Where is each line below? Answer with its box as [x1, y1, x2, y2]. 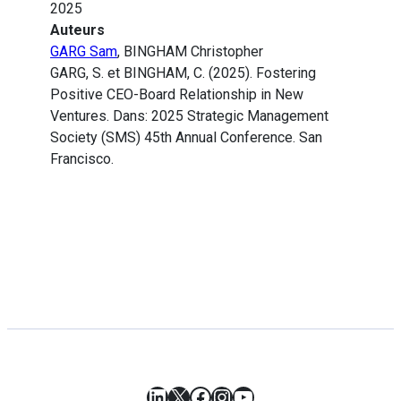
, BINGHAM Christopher [117, 43, 263, 61]
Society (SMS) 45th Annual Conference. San [50, 129, 322, 147]
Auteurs [50, 21, 105, 39]
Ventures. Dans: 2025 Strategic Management [50, 107, 328, 125]
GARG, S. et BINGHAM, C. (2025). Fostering [50, 64, 316, 82]
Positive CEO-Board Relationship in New [50, 86, 303, 104]
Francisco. [50, 150, 114, 168]
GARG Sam [50, 43, 117, 61]
